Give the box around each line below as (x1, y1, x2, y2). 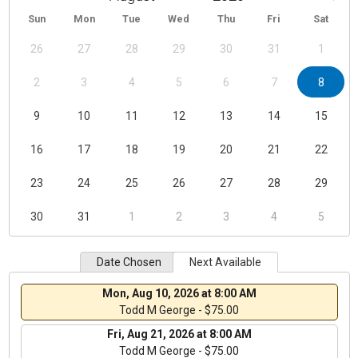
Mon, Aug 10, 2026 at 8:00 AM (101, 286, 257, 300)
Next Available (189, 255, 261, 268)
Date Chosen (97, 255, 161, 268)
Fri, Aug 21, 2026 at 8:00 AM (106, 327, 252, 340)
